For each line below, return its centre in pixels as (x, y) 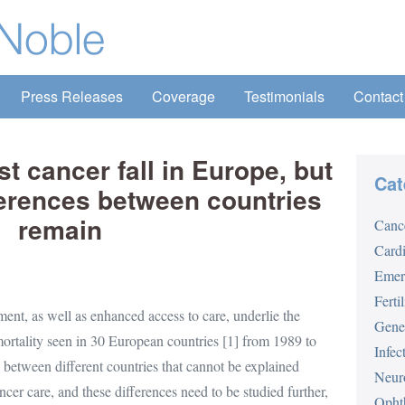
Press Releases (72, 96)
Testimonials (284, 96)
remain (60, 229)
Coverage (184, 96)
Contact (378, 96)
